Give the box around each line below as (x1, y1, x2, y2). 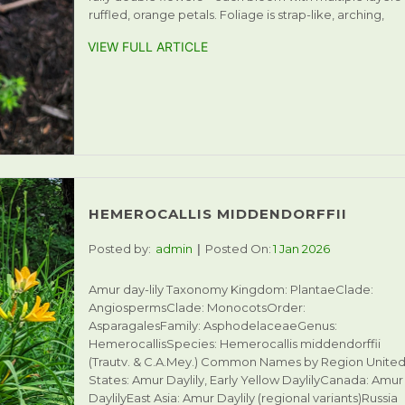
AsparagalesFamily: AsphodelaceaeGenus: (88, 317, 337, 333)
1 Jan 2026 (272, 240, 330, 256)
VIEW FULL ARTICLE (87, 39, 208, 54)
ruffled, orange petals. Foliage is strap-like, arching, (88, 7, 384, 22)
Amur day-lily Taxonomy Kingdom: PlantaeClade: (88, 281, 373, 297)
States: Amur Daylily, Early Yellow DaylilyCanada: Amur (88, 372, 403, 387)
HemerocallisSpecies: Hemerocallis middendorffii (88, 335, 381, 351)
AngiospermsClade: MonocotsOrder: (88, 299, 306, 315)
